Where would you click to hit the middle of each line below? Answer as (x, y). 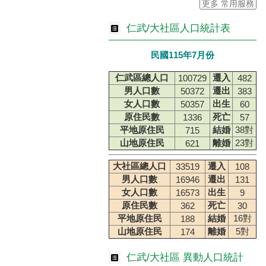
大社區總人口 (140, 166)
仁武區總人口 (142, 77)
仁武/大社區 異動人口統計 (185, 257)
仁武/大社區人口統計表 (178, 28)
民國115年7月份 (183, 55)
